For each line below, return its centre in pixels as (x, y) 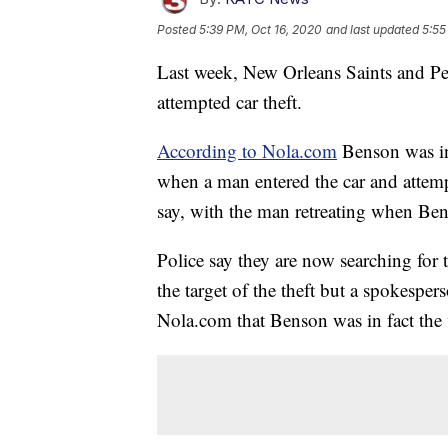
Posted (178, 30)
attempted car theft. (229, 102)
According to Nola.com (247, 151)
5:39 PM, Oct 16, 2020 (260, 30)
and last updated (372, 30)
